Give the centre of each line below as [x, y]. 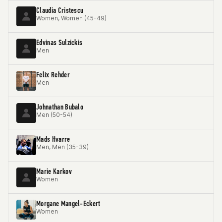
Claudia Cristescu [60, 10]
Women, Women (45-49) [71, 18]
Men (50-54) [54, 115]
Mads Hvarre [53, 139]
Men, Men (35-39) [62, 147]
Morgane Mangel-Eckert [68, 203]
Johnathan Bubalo [60, 107]
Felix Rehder [53, 75]
